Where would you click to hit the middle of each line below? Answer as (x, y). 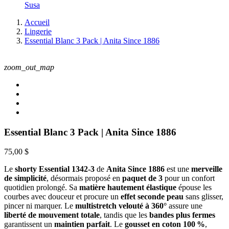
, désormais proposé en (84, 178)
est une (178, 169)
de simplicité (25, 178)
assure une (185, 206)
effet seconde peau (152, 197)
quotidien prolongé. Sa (42, 188)
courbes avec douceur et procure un (62, 197)
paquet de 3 (142, 178)
